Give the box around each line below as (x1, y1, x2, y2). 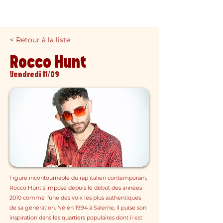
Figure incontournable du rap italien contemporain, (9, 174, 147, 181)
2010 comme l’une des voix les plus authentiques (9, 194, 141, 201)
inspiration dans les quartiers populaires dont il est (9, 214, 142, 221)
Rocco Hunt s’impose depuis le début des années (9, 184, 142, 191)
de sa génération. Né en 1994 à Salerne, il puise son (9, 204, 146, 211)
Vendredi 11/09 (10, 71, 59, 79)
